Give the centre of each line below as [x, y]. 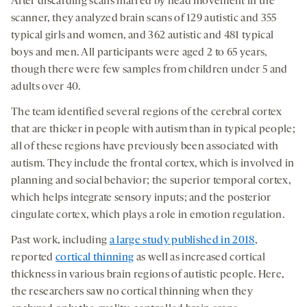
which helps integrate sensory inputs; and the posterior [141, 198]
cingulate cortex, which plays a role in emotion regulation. [148, 216]
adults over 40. [46, 87]
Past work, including [60, 241]
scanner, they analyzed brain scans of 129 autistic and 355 [144, 19]
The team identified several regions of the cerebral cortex [147, 113]
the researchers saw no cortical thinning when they [132, 292]
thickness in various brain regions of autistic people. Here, [148, 275]
